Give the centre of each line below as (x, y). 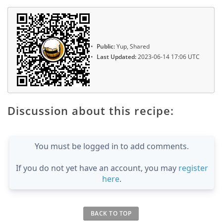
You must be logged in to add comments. (112, 146)
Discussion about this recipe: (91, 110)
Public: (106, 47)
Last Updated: (116, 56)
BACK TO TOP (111, 213)
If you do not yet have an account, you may (97, 168)
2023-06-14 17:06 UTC (168, 56)
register (193, 168)
